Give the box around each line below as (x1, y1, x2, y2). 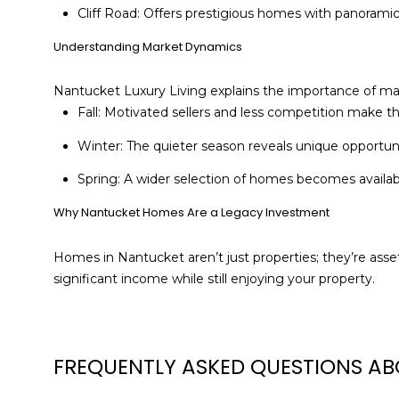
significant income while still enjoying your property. (53, 270, 375, 287)
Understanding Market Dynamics (53, 37, 242, 55)
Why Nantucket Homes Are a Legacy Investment (53, 203, 330, 221)
